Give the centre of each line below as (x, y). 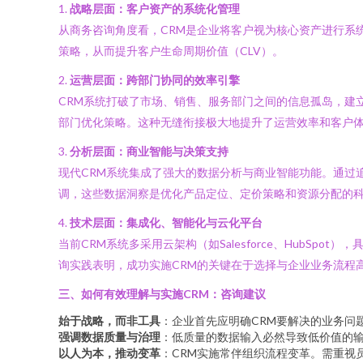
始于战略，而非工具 (109, 320)
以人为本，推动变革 (109, 353)
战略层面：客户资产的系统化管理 (155, 9)
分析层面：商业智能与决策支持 (149, 151)
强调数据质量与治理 (109, 337)
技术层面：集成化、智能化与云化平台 (166, 222)
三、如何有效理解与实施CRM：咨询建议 (162, 294)
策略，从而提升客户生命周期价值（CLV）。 (171, 51)
